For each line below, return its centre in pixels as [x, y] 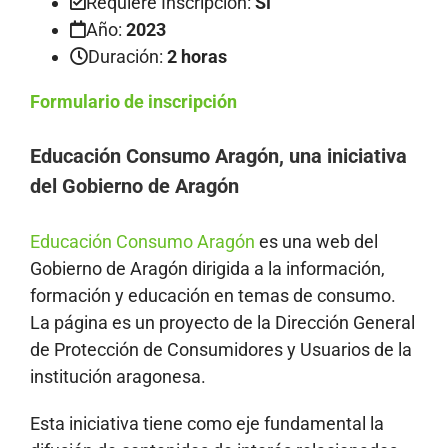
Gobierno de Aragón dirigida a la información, [207, 268]
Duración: [127, 56]
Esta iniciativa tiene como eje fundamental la [207, 423]
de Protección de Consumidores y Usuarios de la [221, 349]
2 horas [197, 56]
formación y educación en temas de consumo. [213, 295]
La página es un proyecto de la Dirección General [222, 322]
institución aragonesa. [118, 376]
